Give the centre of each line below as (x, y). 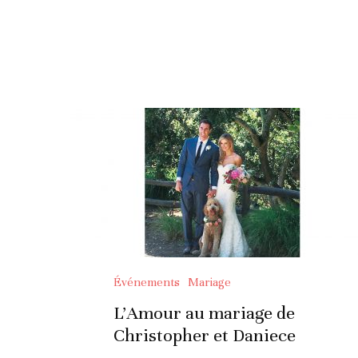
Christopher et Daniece (205, 335)
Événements (147, 282)
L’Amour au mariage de (204, 312)
